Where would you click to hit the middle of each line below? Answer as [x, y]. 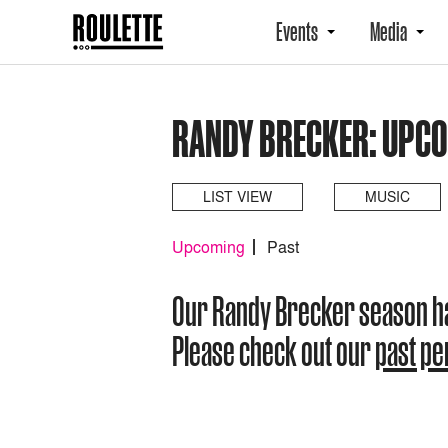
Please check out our [273, 351]
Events [297, 32]
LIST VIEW [237, 196]
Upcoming [208, 247]
